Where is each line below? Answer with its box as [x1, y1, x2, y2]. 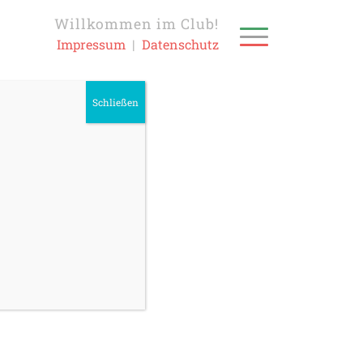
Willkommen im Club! [53, 15, 219, 33]
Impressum [56, 36, 126, 53]
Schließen [92, 96, 139, 109]
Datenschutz [141, 36, 219, 53]
